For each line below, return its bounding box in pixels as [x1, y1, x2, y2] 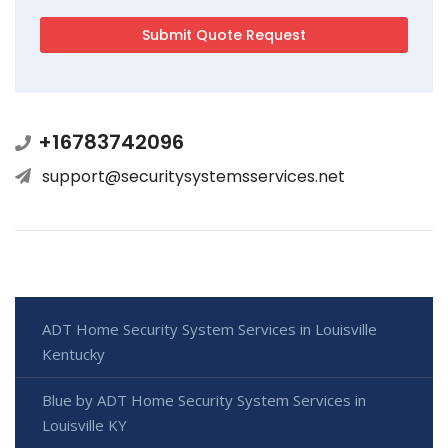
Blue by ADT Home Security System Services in [42, 389, 366, 410]
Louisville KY [42, 414, 127, 435]
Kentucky [42, 343, 105, 364]
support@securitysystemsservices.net [42, 164, 345, 188]
